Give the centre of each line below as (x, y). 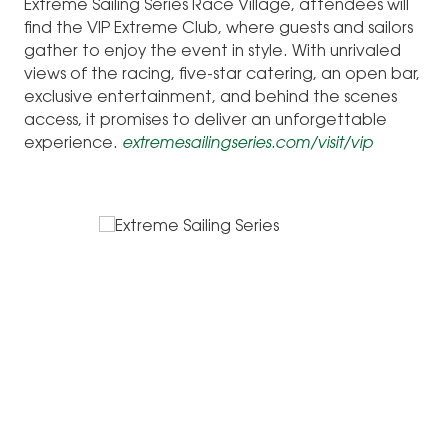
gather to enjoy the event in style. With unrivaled (212, 51)
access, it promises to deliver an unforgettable (205, 120)
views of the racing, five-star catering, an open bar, (222, 74)
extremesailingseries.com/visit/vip (247, 143)
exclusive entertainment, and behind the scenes (210, 97)
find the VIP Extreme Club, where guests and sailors (218, 28)
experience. (73, 143)
